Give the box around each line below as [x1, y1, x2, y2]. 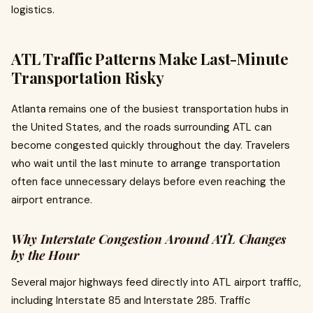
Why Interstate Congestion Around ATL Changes [11, 231, 286, 247]
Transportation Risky [11, 67, 164, 88]
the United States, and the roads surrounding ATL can [11, 120, 272, 134]
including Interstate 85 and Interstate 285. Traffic [11, 293, 251, 307]
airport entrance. [11, 193, 92, 207]
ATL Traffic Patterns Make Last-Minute [11, 48, 289, 69]
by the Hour [11, 247, 79, 263]
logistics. [11, 3, 54, 17]
